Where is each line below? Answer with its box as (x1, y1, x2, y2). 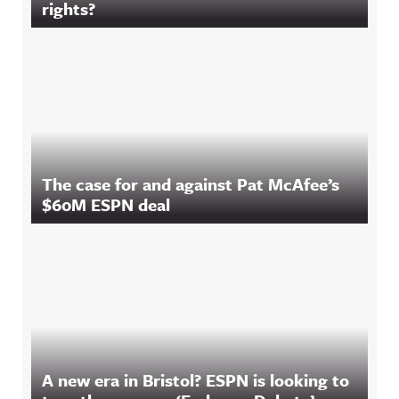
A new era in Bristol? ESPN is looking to (42, 368, 349, 392)
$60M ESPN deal (42, 192, 170, 216)
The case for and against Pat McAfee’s (42, 172, 339, 196)
